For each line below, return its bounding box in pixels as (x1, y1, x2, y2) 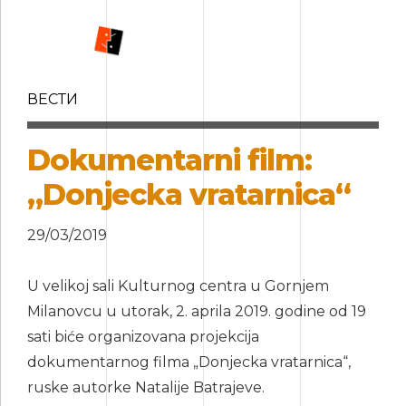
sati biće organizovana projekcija (27, 328, 259, 346)
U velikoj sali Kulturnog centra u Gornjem (27, 277, 329, 295)
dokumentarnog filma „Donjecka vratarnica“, (27, 353, 351, 372)
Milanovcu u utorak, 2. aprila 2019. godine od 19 (27, 303, 366, 321)
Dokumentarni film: (27, 141, 312, 178)
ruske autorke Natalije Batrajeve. (27, 379, 265, 397)
